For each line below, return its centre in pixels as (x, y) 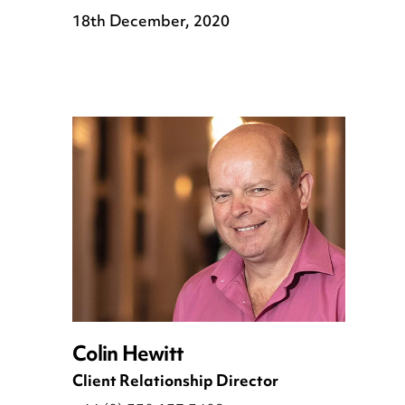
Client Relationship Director (175, 383)
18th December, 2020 (151, 23)
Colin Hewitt (128, 355)
